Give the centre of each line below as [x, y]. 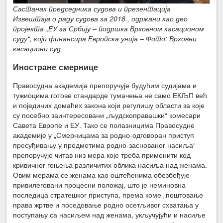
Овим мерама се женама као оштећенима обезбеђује [102, 174]
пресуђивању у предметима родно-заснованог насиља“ [105, 145]
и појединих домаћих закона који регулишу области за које [109, 105]
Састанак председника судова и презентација [92, 9]
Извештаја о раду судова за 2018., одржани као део [101, 19]
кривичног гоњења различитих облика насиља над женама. [110, 165]
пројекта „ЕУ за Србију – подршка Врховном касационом [109, 29]
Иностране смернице [56, 67]
